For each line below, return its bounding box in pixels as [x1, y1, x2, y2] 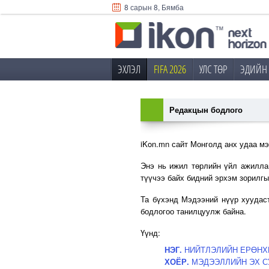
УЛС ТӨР [199, 62, 227, 76]
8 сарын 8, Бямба [122, 2, 184, 12]
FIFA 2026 [154, 62, 186, 76]
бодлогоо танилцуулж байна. [141, 205, 246, 217]
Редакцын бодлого [169, 104, 243, 115]
